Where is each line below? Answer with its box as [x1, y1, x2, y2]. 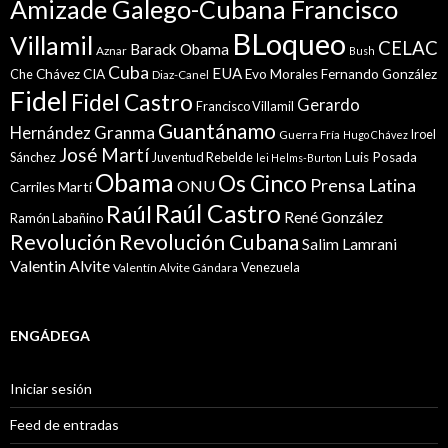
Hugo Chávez [343, 128, 408, 142]
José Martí [59, 144, 149, 167]
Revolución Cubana [119, 229, 299, 256]
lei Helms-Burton [256, 151, 342, 165]
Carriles [10, 179, 55, 196]
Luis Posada [345, 149, 417, 166]
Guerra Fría [279, 127, 340, 143]
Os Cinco [218, 170, 307, 198]
